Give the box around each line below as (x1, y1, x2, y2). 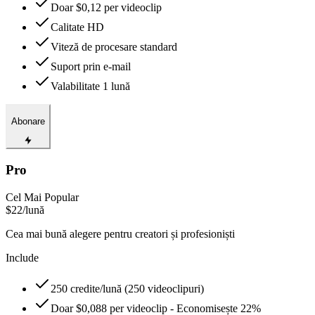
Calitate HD (51, 21, 104, 34)
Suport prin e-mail (51, 60, 131, 73)
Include (6, 251, 39, 264)
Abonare (11, 115, 45, 127)
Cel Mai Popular (6, 191, 79, 203)
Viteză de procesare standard (51, 41, 177, 53)
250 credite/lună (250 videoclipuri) (51, 282, 204, 295)
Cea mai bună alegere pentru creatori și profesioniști (6, 227, 235, 240)
